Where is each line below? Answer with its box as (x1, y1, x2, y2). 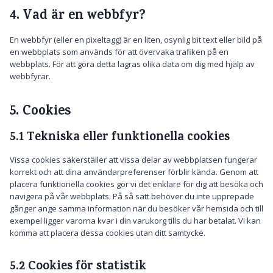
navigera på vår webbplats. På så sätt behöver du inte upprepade (10, 191, 254, 202)
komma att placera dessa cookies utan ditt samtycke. (10, 227, 205, 238)
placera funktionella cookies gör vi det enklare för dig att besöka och (10, 179, 263, 190)
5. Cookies (10, 101, 71, 123)
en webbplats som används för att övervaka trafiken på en (10, 46, 229, 57)
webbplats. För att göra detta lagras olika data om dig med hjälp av (10, 58, 255, 69)
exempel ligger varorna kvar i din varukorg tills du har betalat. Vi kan (10, 215, 261, 226)
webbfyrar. (10, 71, 51, 82)
